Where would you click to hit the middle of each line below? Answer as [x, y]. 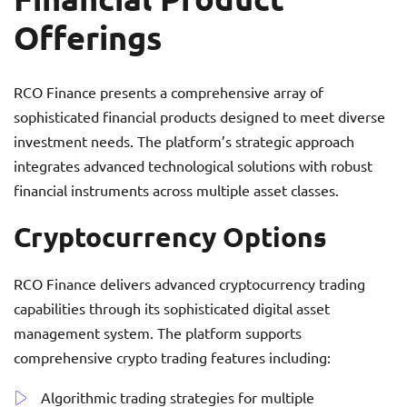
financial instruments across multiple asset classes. [176, 190]
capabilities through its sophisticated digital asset [172, 308]
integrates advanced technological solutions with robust [193, 166]
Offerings [88, 38]
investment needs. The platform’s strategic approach [184, 141]
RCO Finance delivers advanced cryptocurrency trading [189, 284]
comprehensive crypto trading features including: [172, 357]
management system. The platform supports [158, 333]
